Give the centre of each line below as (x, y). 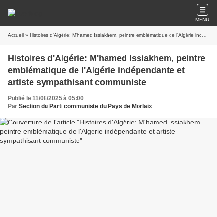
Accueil (16, 35)
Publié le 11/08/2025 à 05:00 (46, 98)
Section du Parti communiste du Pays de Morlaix (85, 106)
